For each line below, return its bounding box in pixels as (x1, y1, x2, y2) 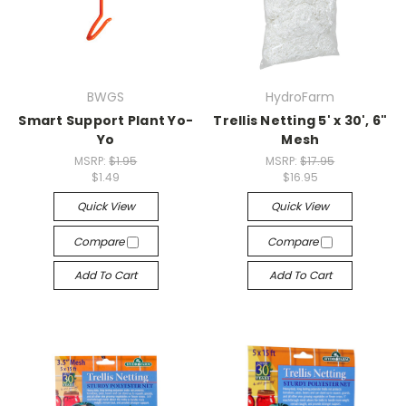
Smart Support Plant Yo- (18, 111, 194, 130)
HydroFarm (266, 88, 335, 106)
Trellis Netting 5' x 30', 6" (213, 111, 388, 130)
